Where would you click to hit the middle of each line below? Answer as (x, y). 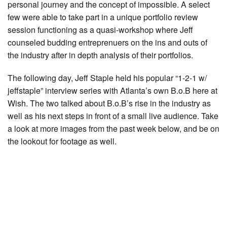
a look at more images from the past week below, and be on (113, 128)
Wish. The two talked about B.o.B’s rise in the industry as (109, 103)
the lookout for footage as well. (62, 141)
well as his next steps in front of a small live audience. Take (113, 116)
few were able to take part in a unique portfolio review (103, 17)
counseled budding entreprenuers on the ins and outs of (107, 42)
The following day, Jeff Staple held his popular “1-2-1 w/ (107, 78)
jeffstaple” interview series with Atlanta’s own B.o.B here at (112, 90)
